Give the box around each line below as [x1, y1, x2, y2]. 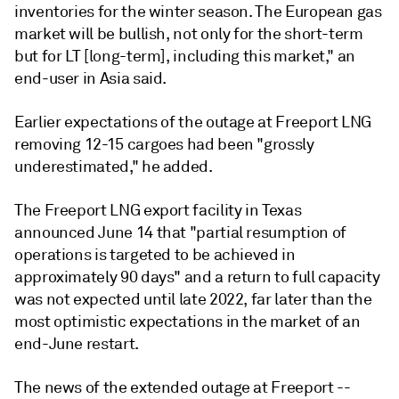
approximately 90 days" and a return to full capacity [14, 267, 380, 287]
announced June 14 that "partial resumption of [14, 223, 346, 242]
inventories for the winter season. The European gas [14, 2, 382, 21]
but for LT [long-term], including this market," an [14, 46, 356, 66]
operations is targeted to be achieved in [14, 245, 296, 265]
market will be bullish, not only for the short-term [14, 24, 363, 44]
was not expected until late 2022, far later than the [14, 289, 372, 309]
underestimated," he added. [14, 157, 213, 176]
